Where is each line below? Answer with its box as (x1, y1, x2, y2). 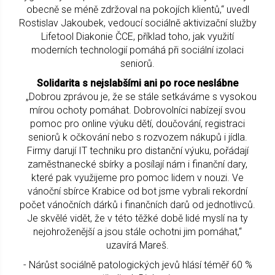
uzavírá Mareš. (106, 239, 169, 252)
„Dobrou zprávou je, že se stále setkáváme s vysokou (18, 91, 257, 103)
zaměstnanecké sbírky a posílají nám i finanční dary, (28, 158, 247, 171)
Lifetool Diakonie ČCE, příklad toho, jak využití (41, 31, 234, 43)
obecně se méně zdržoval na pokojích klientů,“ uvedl (26, 4, 249, 16)
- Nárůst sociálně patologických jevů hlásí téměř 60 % (23, 259, 252, 271)
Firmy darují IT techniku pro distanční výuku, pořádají (26, 145, 249, 157)
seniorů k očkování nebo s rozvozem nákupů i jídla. (28, 131, 247, 144)
